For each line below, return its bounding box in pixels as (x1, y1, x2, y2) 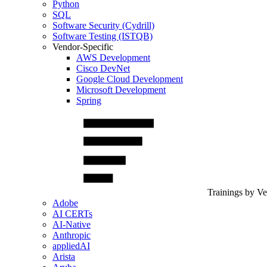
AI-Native (52, 219, 91, 229)
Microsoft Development (76, 85, 166, 95)
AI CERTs (52, 209, 92, 219)
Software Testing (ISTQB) (52, 31, 153, 41)
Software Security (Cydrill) (52, 20, 154, 30)
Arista (52, 252, 75, 262)
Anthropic (52, 230, 91, 240)
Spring (76, 95, 101, 105)
